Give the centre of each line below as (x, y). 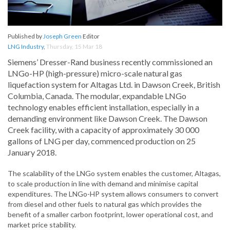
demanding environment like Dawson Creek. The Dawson (108, 119)
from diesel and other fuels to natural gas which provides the (105, 204)
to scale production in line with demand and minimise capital (103, 184)
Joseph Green (62, 36)
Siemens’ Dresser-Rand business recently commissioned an (110, 62)
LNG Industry (26, 47)
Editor (91, 36)
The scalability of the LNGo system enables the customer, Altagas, (114, 174)
